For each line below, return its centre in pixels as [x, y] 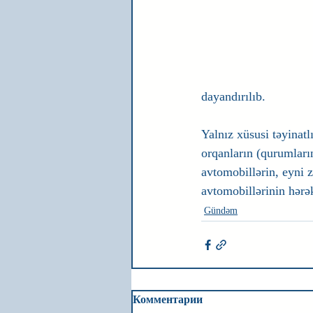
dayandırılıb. [233, 96]
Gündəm [221, 211]
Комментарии [168, 299]
